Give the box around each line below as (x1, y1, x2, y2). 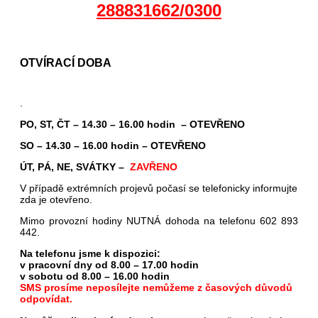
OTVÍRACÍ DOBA (20, 56, 111, 70)
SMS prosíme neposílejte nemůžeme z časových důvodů (20, 282, 292, 294)
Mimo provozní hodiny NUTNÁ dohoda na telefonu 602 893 (20, 215, 298, 227)
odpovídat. (20, 293, 72, 305)
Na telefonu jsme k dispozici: (20, 248, 160, 260)
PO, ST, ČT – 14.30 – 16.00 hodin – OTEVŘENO (20, 119, 245, 131)
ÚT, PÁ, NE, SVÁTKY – (20, 161, 130, 173)
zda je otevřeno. (20, 194, 92, 206)
